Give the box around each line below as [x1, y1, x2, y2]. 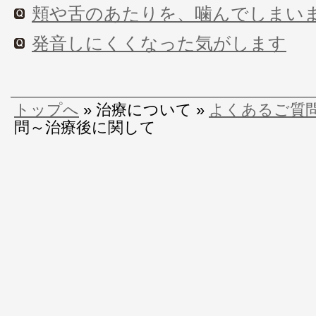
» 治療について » [79, 102, 209, 119]
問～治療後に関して [14, 119, 156, 136]
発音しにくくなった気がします [32, 33, 286, 53]
